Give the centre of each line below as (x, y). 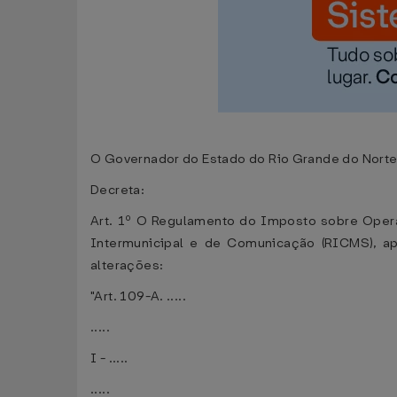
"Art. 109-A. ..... (139, 296)
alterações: (127, 265)
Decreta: (118, 190)
